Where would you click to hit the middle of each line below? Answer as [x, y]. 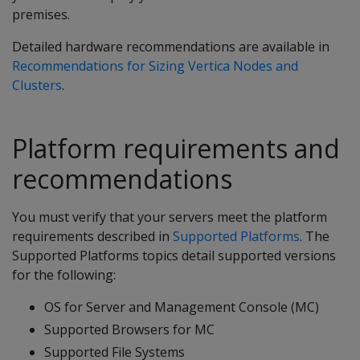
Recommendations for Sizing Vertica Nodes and [155, 66]
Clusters [37, 85]
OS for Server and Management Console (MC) [182, 307]
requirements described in [92, 236]
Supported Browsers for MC [129, 329]
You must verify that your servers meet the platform [170, 217]
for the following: [64, 275]
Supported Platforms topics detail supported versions [174, 256]
